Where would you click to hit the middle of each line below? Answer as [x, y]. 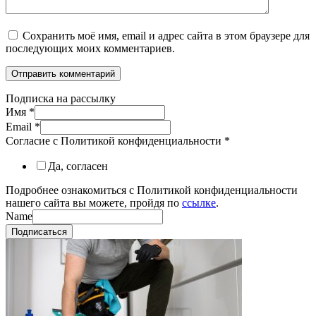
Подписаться [39, 232]
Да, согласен [78, 166]
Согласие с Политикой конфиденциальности [115, 141]
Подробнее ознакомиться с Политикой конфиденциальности [152, 190]
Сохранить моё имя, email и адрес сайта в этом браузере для [166, 36]
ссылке [199, 203]
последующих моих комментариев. [90, 49]
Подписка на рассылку [61, 99]
